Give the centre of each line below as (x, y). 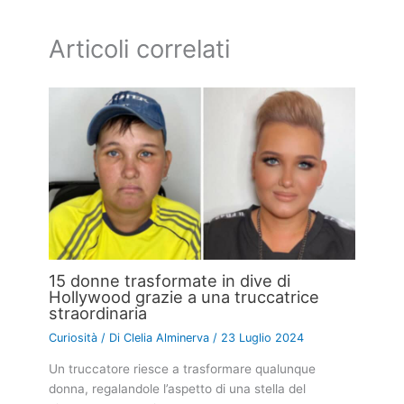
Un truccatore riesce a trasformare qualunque (183, 369)
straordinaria (98, 312)
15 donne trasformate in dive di (170, 280)
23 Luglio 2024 (263, 337)
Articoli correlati (140, 49)
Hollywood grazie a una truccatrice (184, 296)
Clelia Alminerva (169, 337)
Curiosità (73, 337)
